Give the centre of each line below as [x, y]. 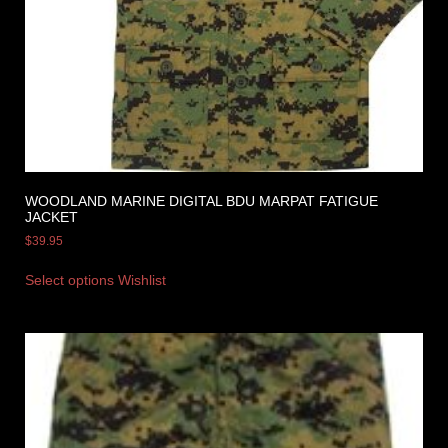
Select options [69, 279]
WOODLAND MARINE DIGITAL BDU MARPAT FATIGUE [201, 200]
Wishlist [142, 279]
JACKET [51, 216]
